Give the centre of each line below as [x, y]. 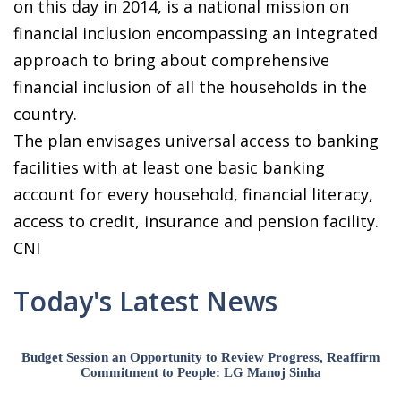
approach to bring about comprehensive [171, 60]
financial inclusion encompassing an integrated [196, 34]
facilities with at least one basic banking [169, 168]
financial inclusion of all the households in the [190, 87]
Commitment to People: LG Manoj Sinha [201, 373]
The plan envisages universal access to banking [196, 141]
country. [45, 114]
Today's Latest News [145, 302]
